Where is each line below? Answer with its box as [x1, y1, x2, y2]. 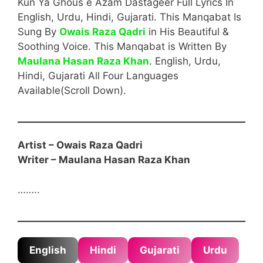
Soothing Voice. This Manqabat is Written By [18, 40, 227, 52]
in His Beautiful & [146, 25, 229, 38]
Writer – [18, 154, 59, 166]
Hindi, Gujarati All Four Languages [18, 69, 178, 82]
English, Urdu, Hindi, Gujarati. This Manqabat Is [18, 11, 241, 23]
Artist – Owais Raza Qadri [18, 139, 143, 151]
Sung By [18, 25, 59, 38]
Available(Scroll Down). [18, 84, 126, 96]
